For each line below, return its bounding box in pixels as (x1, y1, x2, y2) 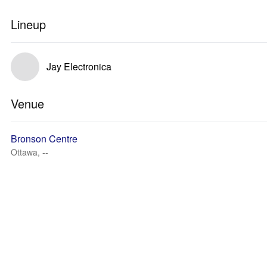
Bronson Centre (11, 132, 77, 145)
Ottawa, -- (11, 146, 48, 158)
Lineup (11, 15, 46, 33)
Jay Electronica (46, 60, 111, 73)
